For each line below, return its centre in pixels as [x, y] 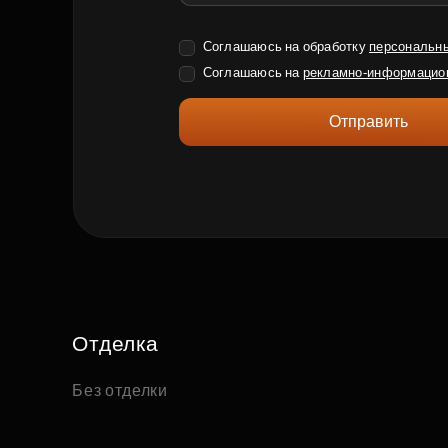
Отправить [368, 121]
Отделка [115, 344]
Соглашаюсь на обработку [285, 46]
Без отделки [120, 391]
